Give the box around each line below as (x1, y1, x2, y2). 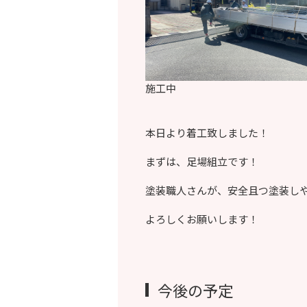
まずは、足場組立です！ (145, 153, 258, 169)
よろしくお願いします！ (145, 211, 258, 226)
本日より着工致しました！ (145, 125, 269, 140)
